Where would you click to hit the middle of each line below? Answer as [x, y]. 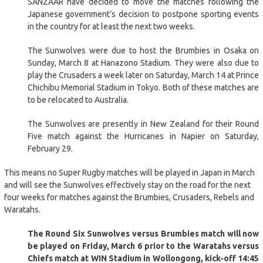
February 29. [50, 148]
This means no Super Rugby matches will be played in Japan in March [129, 172]
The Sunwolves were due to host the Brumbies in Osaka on [143, 50]
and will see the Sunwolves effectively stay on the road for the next [127, 185]
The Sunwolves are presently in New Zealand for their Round [143, 124]
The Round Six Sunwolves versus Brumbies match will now [143, 233]
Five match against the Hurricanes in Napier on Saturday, [143, 136]
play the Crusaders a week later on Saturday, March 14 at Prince [143, 75]
